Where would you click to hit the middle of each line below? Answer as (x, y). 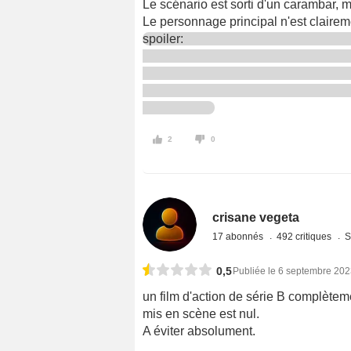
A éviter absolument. (199, 331)
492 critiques (306, 237)
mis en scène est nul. (201, 314)
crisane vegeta (256, 218)
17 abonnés (239, 237)
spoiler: (165, 38)
